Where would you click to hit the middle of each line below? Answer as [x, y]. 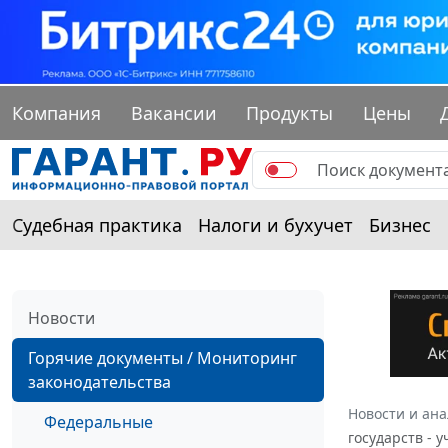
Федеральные [98, 422]
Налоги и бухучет [275, 225]
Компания [56, 113]
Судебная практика [97, 225]
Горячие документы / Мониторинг [162, 358]
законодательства [99, 382]
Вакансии [173, 113]
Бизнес [400, 225]
